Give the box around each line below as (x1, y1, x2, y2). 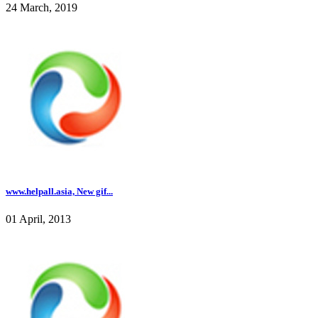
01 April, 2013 (6, 212, 71, 225)
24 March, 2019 (6, 1, 77, 14)
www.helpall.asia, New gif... (6, 185, 113, 197)
